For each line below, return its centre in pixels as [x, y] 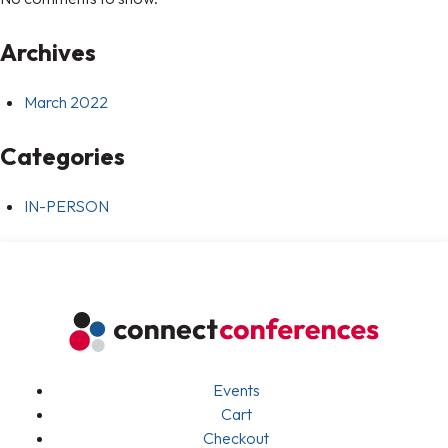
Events [236, 389]
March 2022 [66, 101]
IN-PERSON [66, 205]
